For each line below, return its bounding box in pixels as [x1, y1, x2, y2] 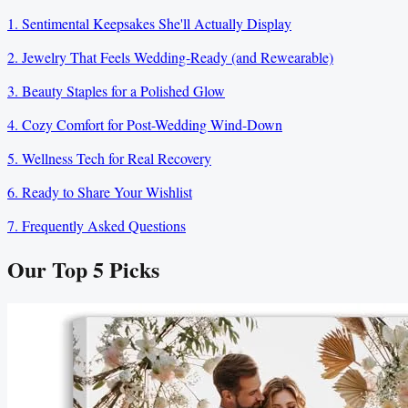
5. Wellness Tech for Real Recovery [7, 148, 211, 168]
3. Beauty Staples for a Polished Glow [7, 81, 225, 101]
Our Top [7, 253, 93, 286]
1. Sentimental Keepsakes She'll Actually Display [7, 14, 291, 34]
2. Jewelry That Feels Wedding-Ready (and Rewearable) [7, 47, 333, 67]
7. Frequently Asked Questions [7, 216, 186, 236]
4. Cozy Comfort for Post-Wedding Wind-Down [7, 115, 282, 135]
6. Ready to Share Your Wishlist [7, 182, 192, 202]
